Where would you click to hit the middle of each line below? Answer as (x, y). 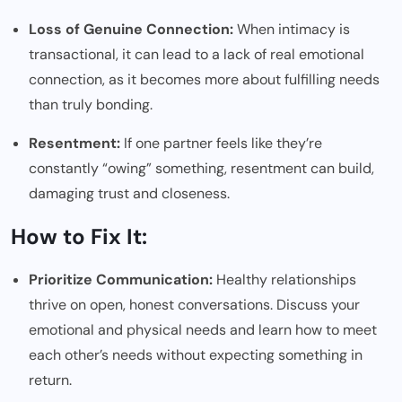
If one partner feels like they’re (221, 143)
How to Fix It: (79, 236)
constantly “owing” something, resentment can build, (201, 168)
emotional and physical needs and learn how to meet (203, 329)
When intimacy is (292, 29)
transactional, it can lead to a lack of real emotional (197, 54)
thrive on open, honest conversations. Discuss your (194, 304)
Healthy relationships (284, 279)
